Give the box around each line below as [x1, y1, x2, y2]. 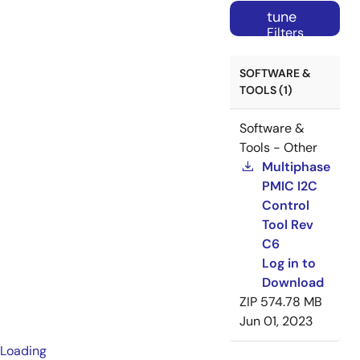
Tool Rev [262, 216, 313, 234]
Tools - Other [239, 139, 317, 157]
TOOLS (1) [239, 83, 292, 98]
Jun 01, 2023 [239, 313, 313, 330]
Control [262, 197, 309, 215]
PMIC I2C [262, 178, 317, 195]
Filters [266, 24, 304, 41]
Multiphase [262, 158, 330, 176]
